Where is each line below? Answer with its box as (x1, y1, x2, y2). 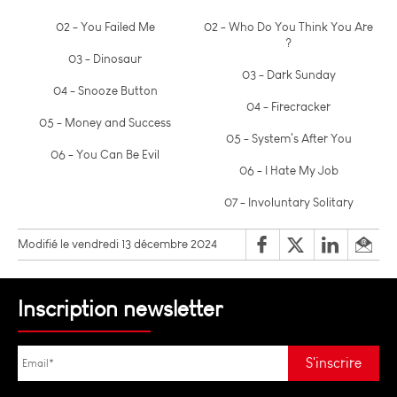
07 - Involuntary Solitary (223, 193, 354, 210)
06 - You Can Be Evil (51, 145, 160, 162)
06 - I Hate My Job (238, 161, 339, 178)
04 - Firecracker (246, 97, 331, 114)
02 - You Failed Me (55, 18, 155, 35)
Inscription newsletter (18, 295, 222, 322)
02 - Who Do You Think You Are (204, 18, 373, 35)
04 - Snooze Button (52, 82, 158, 98)
